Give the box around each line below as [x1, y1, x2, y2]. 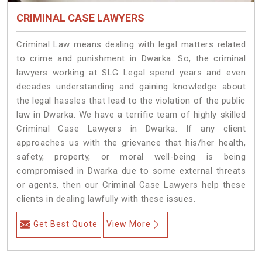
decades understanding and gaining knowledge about [16, 81, 246, 92]
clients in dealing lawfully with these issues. [16, 194, 198, 205]
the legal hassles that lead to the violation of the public [16, 95, 246, 106]
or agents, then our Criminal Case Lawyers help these [16, 180, 246, 191]
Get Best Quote [33, 219, 98, 229]
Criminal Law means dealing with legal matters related [16, 39, 246, 50]
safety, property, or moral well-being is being [16, 151, 246, 163]
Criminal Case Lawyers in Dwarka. [16, 123, 178, 135]
